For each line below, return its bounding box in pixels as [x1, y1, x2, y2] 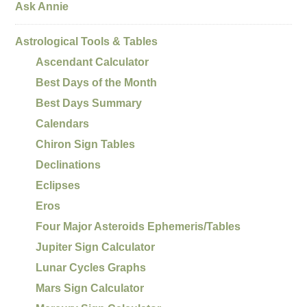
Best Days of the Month [36, 76, 158, 88]
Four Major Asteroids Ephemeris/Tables [36, 220, 241, 232]
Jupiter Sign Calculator [36, 241, 156, 253]
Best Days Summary [36, 97, 143, 109]
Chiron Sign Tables [36, 138, 136, 150]
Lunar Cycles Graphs [36, 261, 147, 273]
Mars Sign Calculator [36, 282, 145, 294]
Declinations [36, 158, 101, 171]
